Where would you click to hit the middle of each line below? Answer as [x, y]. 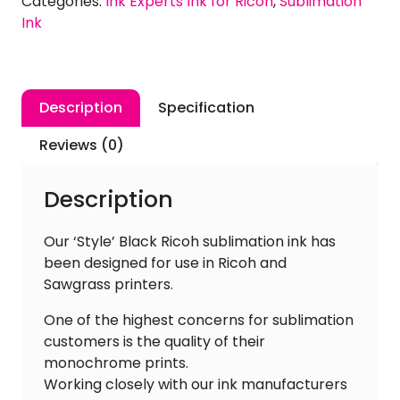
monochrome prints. [116, 363]
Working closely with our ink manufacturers [196, 385]
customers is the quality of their [154, 342]
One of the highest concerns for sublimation [199, 321]
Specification [206, 108]
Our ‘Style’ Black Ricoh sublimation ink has [190, 242]
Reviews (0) [82, 146]
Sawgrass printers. [108, 285]
